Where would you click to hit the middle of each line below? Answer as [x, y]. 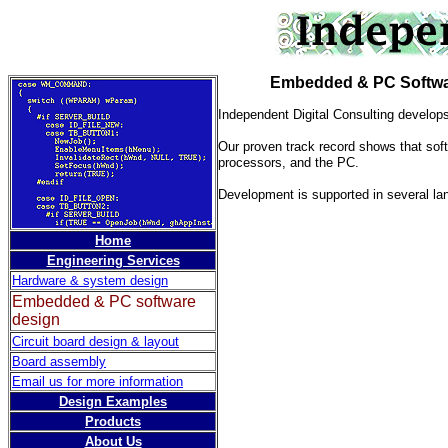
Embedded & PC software [104, 301]
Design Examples [113, 401]
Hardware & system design [90, 280]
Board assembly [59, 361]
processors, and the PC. [288, 162]
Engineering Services [113, 260]
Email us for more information [97, 381]
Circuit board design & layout [95, 341]
